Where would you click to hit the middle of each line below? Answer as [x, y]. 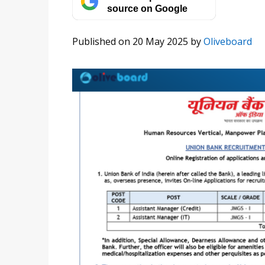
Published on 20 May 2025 [130, 41]
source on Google [147, 8]
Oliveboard [228, 41]
